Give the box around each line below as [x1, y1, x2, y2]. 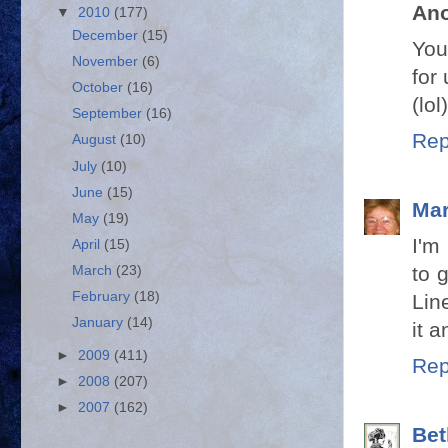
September [72, 106, 147, 122]
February [72, 289, 135, 305]
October [72, 80, 128, 96]
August [72, 132, 121, 148]
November [72, 54, 143, 69]
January [72, 315, 128, 331]
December [72, 27, 143, 43]
